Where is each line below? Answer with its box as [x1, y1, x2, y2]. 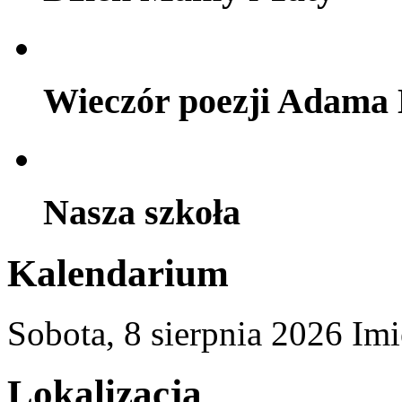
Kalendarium [7, 252, 229, 295]
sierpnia [151, 313, 262, 353]
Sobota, [7, 313, 124, 353]
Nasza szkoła [43, 192, 240, 233]
